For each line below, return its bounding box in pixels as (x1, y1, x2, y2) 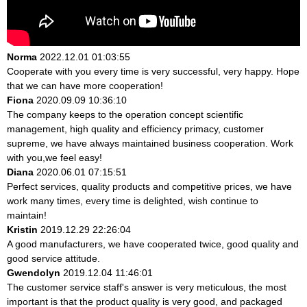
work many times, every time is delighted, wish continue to (7, 195, 258, 206)
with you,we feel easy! (7, 151, 102, 163)
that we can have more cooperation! (7, 79, 163, 91)
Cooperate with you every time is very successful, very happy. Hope (7, 65, 299, 77)
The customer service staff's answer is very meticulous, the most (7, 281, 286, 293)
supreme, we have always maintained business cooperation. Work (7, 137, 293, 149)
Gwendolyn (7, 267, 60, 278)
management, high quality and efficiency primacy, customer (7, 123, 264, 134)
